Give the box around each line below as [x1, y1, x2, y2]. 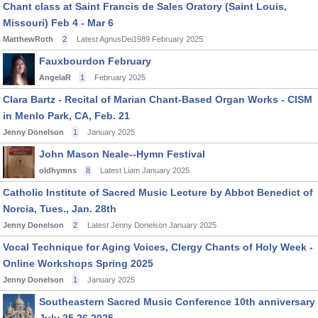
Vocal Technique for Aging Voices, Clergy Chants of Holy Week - [3, 241, 313, 253]
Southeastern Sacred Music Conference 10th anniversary [39, 296, 315, 307]
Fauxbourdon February [39, 55, 151, 67]
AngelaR [39, 73, 71, 82]
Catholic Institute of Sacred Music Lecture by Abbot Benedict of [3, 187, 313, 198]
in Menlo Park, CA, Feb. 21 [3, 110, 130, 121]
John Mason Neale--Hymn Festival [39, 148, 205, 160]
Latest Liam [100, 166, 140, 175]
